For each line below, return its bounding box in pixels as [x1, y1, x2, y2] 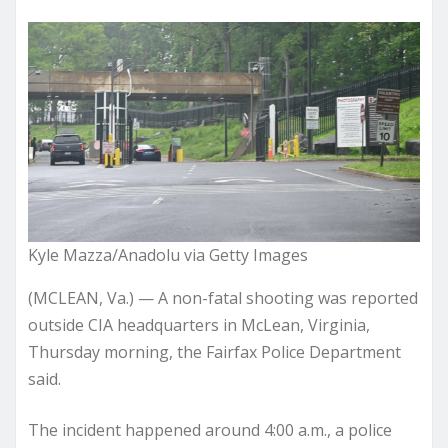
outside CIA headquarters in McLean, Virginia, [28, 314, 370, 337]
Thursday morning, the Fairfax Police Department [28, 341, 401, 364]
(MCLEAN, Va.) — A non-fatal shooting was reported [28, 287, 418, 310]
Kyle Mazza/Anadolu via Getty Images [28, 244, 308, 267]
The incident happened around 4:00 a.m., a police [28, 419, 392, 442]
